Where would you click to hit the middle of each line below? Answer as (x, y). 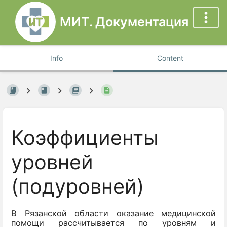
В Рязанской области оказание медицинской (113, 213)
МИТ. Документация (124, 22)
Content (170, 58)
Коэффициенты (85, 138)
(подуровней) (78, 187)
